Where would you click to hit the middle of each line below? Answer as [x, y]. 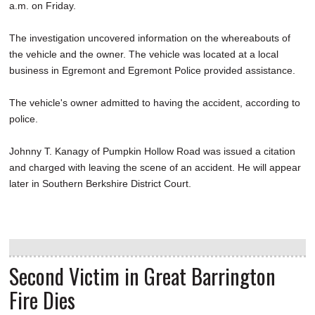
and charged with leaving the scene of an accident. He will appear [155, 167]
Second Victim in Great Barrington [142, 276]
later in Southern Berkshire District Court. [100, 183]
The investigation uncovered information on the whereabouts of [150, 38]
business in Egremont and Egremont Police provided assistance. [152, 70]
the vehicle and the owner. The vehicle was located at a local [144, 54]
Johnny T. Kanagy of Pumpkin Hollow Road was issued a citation [152, 151]
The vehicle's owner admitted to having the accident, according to [155, 102]
